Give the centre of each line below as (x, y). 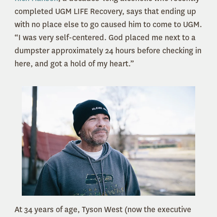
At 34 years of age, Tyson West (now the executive (103, 210)
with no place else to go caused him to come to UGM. (108, 24)
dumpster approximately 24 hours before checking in (108, 50)
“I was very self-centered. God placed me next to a (105, 37)
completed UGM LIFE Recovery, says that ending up (105, 11)
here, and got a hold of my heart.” (74, 63)
